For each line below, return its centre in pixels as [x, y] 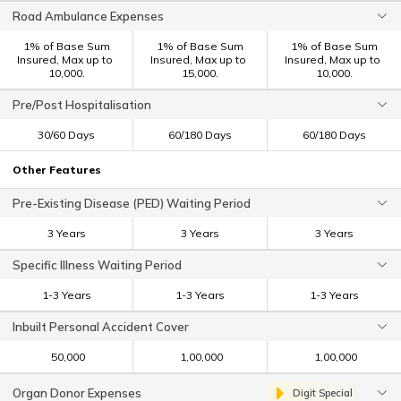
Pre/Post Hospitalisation [82, 105]
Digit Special [323, 393]
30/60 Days [67, 135]
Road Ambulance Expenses [88, 16]
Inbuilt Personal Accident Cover [101, 327]
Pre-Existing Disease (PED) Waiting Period [132, 203]
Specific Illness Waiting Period [97, 265]
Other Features [57, 170]
